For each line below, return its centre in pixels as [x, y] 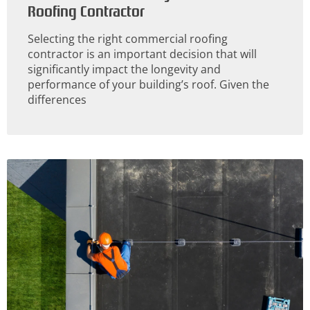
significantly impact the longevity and [124, 70]
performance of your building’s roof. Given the [148, 85]
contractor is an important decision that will [142, 54]
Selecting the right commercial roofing [128, 39]
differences [57, 100]
